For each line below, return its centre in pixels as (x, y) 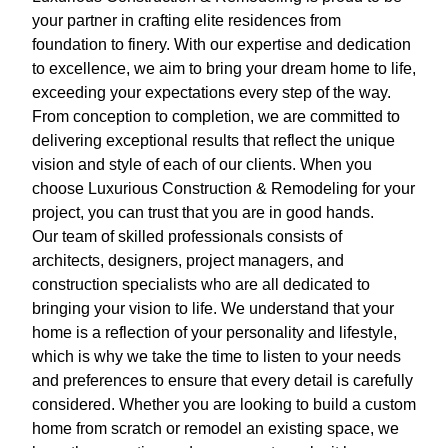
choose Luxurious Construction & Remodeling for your (223, 189)
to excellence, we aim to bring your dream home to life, (224, 69)
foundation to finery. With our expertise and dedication (221, 45)
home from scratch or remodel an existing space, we (215, 429)
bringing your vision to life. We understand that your (213, 309)
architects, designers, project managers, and (188, 261)
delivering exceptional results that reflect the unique (213, 141)
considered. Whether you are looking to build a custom (224, 405)
